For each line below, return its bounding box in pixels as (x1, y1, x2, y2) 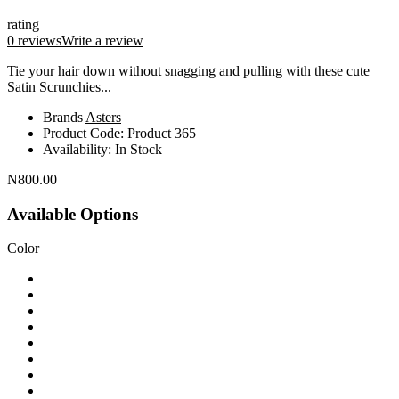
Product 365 (127, 125, 196, 141)
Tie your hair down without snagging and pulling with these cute (7, 62, 370, 78)
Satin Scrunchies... (7, 78, 111, 94)
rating (7, 16, 39, 32)
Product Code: (43, 125, 127, 141)
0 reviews (7, 32, 61, 48)
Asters (85, 109, 121, 125)
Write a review (61, 32, 143, 48)
